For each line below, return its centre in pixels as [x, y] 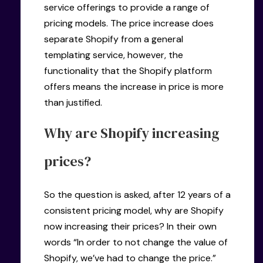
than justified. [73, 102]
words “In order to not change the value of [136, 242]
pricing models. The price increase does [129, 23]
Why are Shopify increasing [132, 133]
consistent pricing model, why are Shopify [134, 210]
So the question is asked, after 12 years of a [137, 194]
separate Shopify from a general [114, 39]
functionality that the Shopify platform [128, 70]
